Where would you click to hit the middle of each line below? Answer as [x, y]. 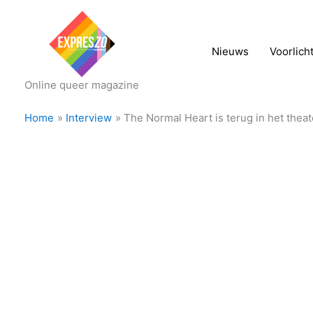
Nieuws [230, 51]
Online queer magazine [82, 85]
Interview [89, 118]
